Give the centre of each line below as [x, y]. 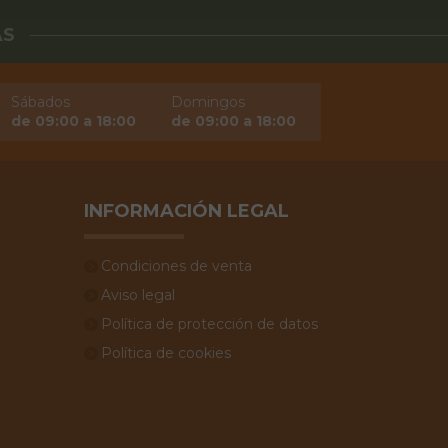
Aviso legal [137, 294]
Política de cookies [165, 352]
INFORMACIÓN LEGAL [186, 210]
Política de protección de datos [209, 323]
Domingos [207, 101]
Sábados [40, 101]
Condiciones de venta [176, 265]
